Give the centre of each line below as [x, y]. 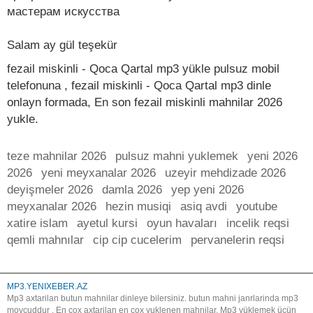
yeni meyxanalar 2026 [99, 173]
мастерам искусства [63, 12]
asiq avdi [204, 206]
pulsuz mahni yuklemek [177, 156]
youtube [257, 206]
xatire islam [37, 223]
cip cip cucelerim [137, 240]
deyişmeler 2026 [50, 190]
